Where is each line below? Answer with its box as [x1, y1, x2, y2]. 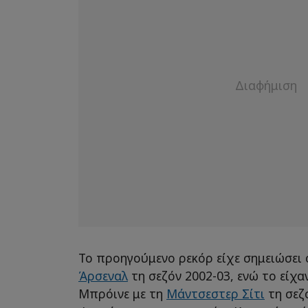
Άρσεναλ [78, 267, 128, 284]
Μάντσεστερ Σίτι [166, 285, 265, 302]
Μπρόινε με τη [78, 285, 166, 302]
